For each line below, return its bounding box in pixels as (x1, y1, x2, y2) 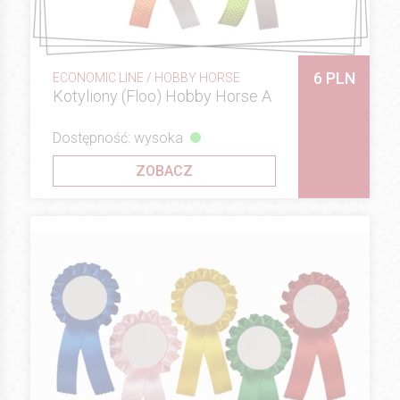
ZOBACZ (136, 162, 193, 179)
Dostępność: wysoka (53, 129, 183, 146)
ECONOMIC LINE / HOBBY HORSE (53, 71, 240, 86)
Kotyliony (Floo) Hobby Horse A (53, 87, 271, 106)
